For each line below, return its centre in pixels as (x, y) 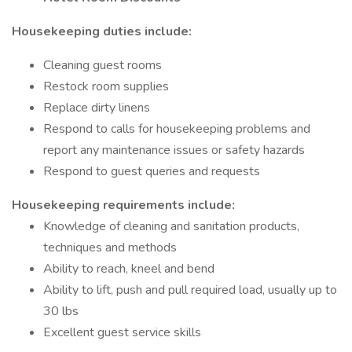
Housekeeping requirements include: (123, 205)
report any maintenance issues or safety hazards (174, 150)
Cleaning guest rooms (103, 65)
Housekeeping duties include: (102, 31)
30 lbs (61, 311)
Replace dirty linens (97, 108)
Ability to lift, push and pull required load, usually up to (190, 290)
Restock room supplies (106, 86)
